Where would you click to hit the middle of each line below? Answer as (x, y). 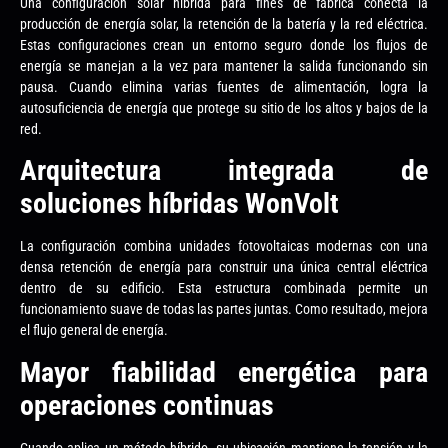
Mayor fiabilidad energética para (224, 372)
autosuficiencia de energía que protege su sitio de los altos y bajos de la (224, 108)
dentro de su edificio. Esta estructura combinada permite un (224, 288)
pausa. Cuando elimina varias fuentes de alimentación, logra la (224, 87)
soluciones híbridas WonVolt (179, 204)
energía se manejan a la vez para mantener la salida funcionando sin (224, 66)
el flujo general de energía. (94, 330)
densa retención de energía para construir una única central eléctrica (224, 267)
